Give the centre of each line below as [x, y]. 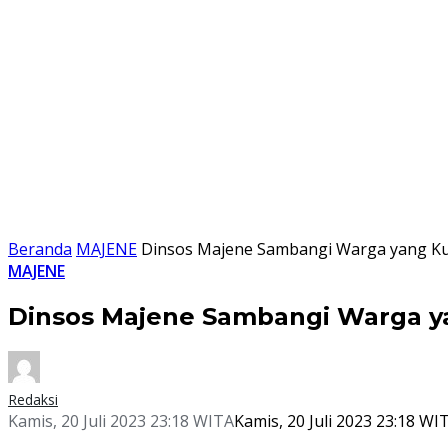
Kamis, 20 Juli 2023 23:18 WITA [121, 420]
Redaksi [33, 399]
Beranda [40, 249]
